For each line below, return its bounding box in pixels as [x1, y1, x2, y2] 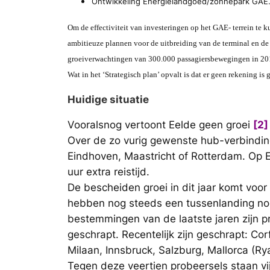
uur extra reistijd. [67, 166, 149, 178]
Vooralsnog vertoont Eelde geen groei [67, 119, 253, 131]
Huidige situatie [67, 93, 149, 105]
